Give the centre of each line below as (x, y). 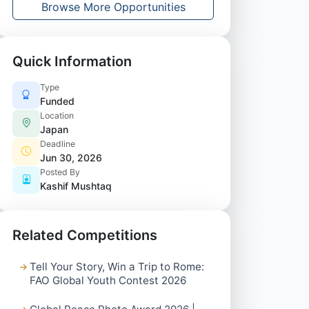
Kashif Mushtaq (76, 186)
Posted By (60, 172)
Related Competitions (85, 235)
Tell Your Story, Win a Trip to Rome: (117, 267)
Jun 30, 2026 (71, 158)
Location (57, 116)
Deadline (58, 144)
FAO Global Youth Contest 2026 (108, 280)
